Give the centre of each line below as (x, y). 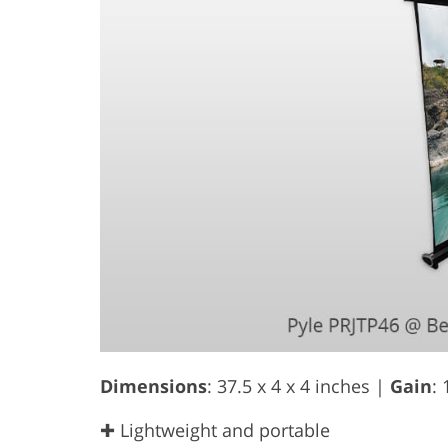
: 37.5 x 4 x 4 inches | (298, 385)
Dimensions (153, 385)
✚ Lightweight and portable (215, 429)
